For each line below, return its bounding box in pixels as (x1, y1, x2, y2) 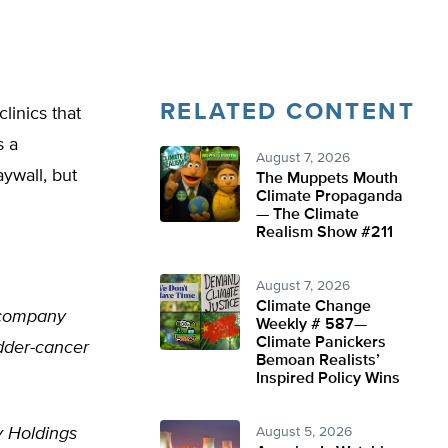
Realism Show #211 (256, 225, 393, 241)
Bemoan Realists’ (256, 353, 380, 369)
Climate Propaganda (256, 189, 403, 205)
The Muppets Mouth (256, 171, 398, 187)
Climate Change (256, 299, 371, 315)
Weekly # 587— (256, 317, 367, 333)
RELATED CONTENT (160, 100, 415, 124)
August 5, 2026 (256, 425, 352, 439)
